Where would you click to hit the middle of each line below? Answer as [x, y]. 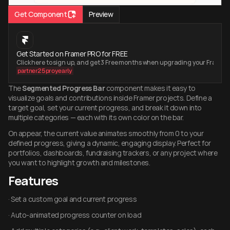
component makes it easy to [150, 88]
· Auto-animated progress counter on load [75, 215]
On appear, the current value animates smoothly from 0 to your [106, 133]
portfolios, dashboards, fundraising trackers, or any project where [113, 153]
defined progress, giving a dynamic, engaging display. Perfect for [110, 143]
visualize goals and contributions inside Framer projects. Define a [110, 98]
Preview [101, 14]
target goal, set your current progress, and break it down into [105, 108]
